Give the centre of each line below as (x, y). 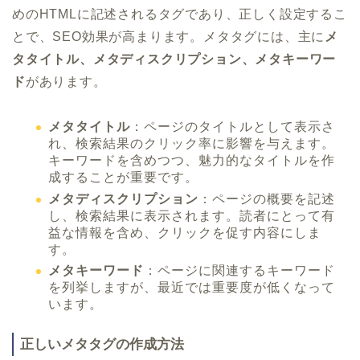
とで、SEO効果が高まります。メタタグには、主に (169, 37)
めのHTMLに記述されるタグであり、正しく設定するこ (180, 14)
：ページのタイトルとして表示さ (233, 127)
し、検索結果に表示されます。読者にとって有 (192, 215)
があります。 (66, 82)
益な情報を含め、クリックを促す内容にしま (185, 232)
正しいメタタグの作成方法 (102, 345)
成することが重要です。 (123, 178)
